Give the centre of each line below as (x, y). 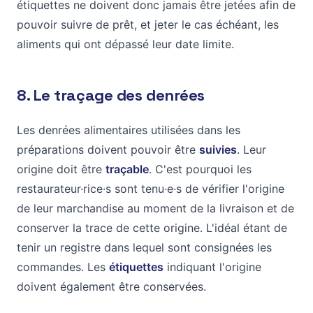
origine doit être (61, 169)
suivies (218, 149)
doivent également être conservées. (111, 286)
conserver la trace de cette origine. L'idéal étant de (152, 227)
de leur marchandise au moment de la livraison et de (155, 208)
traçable (127, 169)
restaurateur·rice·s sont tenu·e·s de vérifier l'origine (151, 188)
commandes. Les (63, 267)
